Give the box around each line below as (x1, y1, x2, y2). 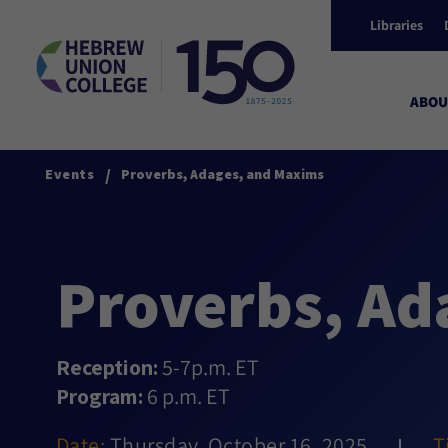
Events (45, 165, 95, 183)
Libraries (369, 16, 423, 34)
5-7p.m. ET (157, 353, 259, 381)
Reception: (55, 353, 158, 381)
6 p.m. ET (142, 382, 230, 410)
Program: (55, 382, 143, 410)
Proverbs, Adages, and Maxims (120, 165, 324, 183)
